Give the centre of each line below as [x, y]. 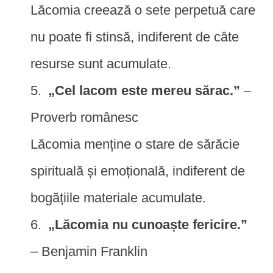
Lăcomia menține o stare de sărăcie [135, 144]
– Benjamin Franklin [89, 251]
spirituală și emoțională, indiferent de [138, 171]
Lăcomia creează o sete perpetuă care [143, 10]
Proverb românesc [84, 117]
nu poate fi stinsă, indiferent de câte [135, 37]
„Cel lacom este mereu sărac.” [144, 90]
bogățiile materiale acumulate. [118, 197]
